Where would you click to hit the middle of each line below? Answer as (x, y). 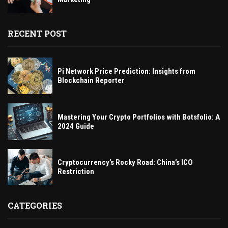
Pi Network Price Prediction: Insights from (126, 71)
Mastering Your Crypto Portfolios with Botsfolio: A (139, 117)
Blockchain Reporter (91, 80)
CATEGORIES (35, 206)
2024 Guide (76, 126)
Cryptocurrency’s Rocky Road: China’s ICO (125, 163)
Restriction (76, 172)
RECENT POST (37, 34)
